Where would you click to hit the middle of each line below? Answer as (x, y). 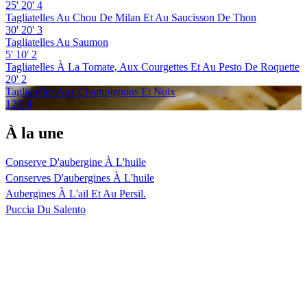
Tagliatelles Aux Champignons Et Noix (90, 91)
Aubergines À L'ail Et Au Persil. (76, 193)
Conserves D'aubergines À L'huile (80, 177)
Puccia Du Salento (46, 209)
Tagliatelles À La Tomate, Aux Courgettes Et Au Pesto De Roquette (152, 66)
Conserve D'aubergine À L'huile (76, 162)
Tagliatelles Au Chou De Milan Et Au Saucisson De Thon (131, 17)
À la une (35, 133)
